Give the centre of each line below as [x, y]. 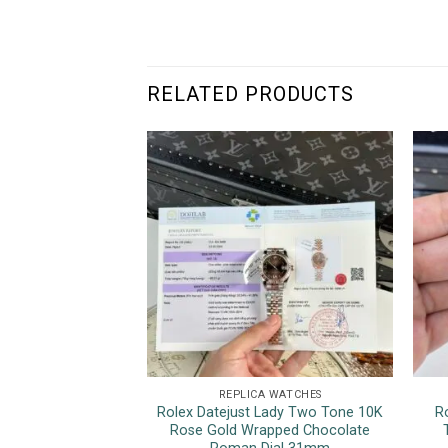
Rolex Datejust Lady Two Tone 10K [270, 412]
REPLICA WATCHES [270, 394]
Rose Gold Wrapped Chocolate [270, 430]
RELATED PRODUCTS [250, 93]
